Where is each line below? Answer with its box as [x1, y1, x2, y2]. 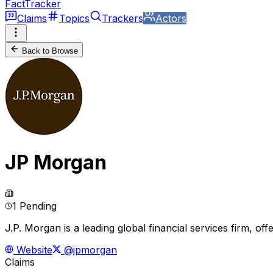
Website [13, 243, 52, 256]
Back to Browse [22, 46, 78, 55]
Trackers [102, 12, 143, 24]
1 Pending [12, 199, 57, 212]
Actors [155, 12, 186, 24]
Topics [59, 12, 90, 24]
